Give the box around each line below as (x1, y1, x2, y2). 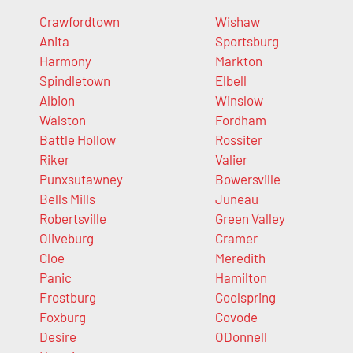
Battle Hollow (39, 132, 116, 148)
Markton (214, 53, 262, 69)
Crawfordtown (39, 13, 120, 30)
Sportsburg (214, 33, 279, 50)
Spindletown (39, 72, 110, 89)
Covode (214, 309, 258, 325)
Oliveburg (39, 230, 94, 247)
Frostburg (39, 289, 96, 306)
